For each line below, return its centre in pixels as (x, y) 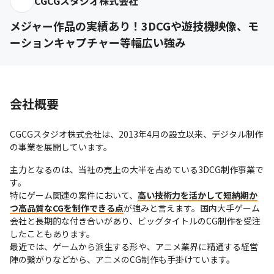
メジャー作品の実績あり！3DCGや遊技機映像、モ (134, 25)
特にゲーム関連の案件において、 (74, 195)
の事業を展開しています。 (61, 146)
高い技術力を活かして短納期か (198, 195)
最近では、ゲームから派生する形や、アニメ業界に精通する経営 (134, 246)
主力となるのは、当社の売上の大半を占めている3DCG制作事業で (137, 169)
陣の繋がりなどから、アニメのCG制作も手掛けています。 (122, 259)
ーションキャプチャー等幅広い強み (98, 42)
